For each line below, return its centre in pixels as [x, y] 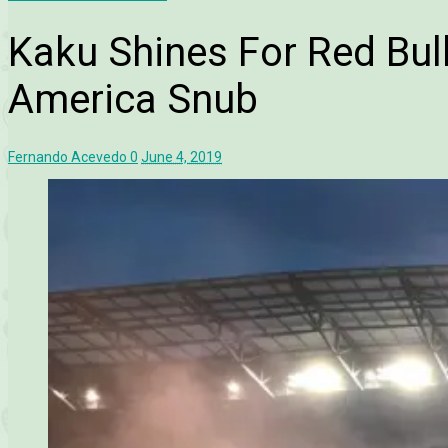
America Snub [133, 99]
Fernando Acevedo [67, 157]
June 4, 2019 [181, 157]
